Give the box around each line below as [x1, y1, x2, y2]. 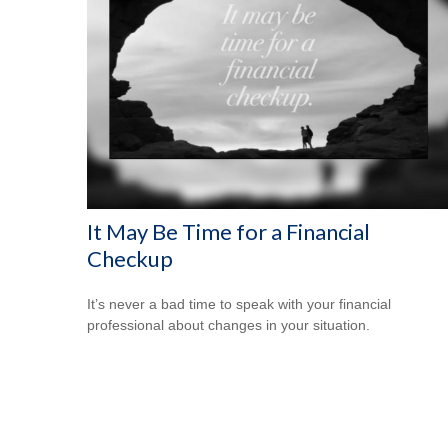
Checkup [87, 245, 173, 273]
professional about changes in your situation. [87, 317, 370, 334]
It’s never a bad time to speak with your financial [87, 296, 391, 313]
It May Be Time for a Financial [87, 218, 370, 246]
